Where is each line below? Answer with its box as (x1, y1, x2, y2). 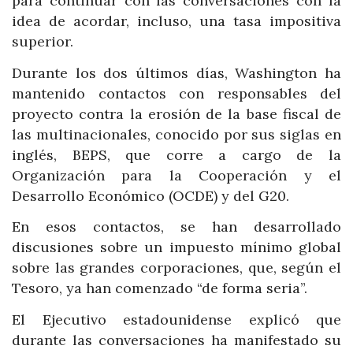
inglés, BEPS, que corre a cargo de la (12, 145, 341, 164)
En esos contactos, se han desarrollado (12, 217, 341, 236)
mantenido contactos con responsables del (12, 84, 341, 102)
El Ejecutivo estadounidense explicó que (12, 310, 341, 329)
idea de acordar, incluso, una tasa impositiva (12, 12, 341, 31)
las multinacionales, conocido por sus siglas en (12, 124, 341, 143)
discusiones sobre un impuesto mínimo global (12, 238, 341, 257)
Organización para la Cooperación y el (12, 165, 341, 184)
